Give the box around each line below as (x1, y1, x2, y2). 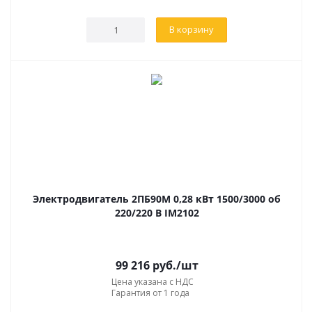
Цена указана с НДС (111, 275, 194, 288)
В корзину (169, 22, 214, 36)
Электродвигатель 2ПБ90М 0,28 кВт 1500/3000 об (33, 192, 281, 205)
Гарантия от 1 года (111, 286, 189, 299)
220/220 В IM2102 (114, 205, 199, 219)
